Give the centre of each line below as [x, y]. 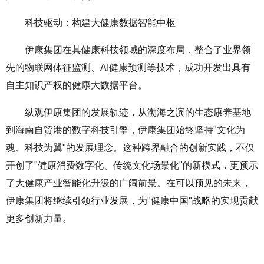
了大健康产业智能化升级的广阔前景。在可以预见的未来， [128, 183]
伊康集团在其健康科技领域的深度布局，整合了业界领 [138, 50]
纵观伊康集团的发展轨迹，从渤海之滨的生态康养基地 [138, 112]
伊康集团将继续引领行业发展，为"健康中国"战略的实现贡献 [132, 201]
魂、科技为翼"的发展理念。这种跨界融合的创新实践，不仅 [130, 148]
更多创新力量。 [39, 218]
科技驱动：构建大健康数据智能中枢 [100, 23]
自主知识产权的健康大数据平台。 [77, 85]
